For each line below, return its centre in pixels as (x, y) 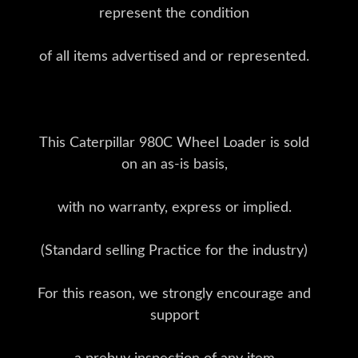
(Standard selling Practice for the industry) (174, 251)
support (174, 316)
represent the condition (174, 14)
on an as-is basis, (174, 165)
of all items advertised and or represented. (174, 57)
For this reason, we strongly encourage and (174, 294)
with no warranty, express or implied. (174, 208)
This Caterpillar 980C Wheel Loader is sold (174, 143)
